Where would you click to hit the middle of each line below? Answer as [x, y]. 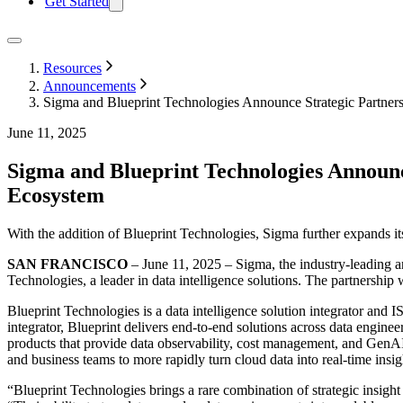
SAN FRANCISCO [67, 264]
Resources [72, 68]
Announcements [90, 86]
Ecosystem [56, 195]
